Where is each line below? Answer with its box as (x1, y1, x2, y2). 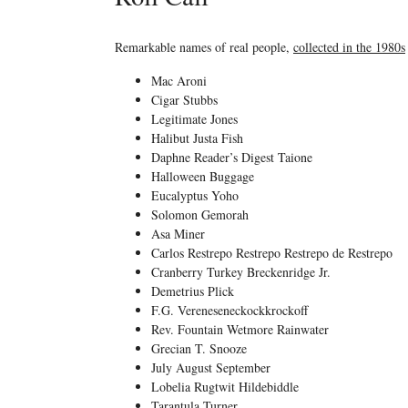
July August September (150, 358, 270, 376)
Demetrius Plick (150, 281, 234, 300)
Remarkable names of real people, (114, 37, 293, 56)
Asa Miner (150, 224, 205, 242)
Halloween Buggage (150, 167, 254, 185)
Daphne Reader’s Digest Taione (150, 148, 312, 166)
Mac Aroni (150, 71, 207, 89)
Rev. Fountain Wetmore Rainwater (150, 320, 329, 338)
